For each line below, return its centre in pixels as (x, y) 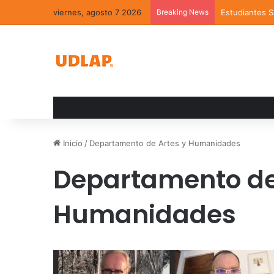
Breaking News (183, 12)
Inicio (72, 143)
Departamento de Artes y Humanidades (165, 143)
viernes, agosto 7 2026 (97, 12)
